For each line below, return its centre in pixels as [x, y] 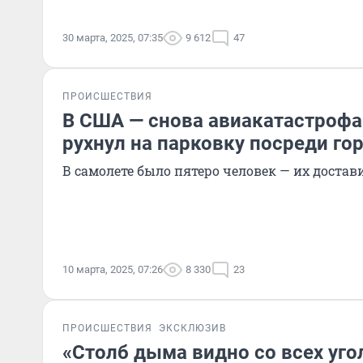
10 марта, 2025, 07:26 [113, 269]
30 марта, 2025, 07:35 [113, 38]
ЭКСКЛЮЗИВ [192, 328]
